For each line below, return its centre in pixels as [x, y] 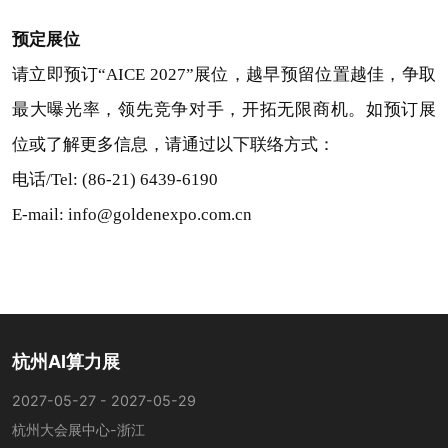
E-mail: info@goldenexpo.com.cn [131, 215]
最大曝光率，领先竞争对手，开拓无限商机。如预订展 [224, 110]
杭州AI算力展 [65, 361]
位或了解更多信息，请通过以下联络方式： [173, 145]
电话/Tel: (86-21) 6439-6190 [114, 180]
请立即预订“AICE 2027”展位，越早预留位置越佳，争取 [224, 75]
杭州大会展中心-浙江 [78, 429]
